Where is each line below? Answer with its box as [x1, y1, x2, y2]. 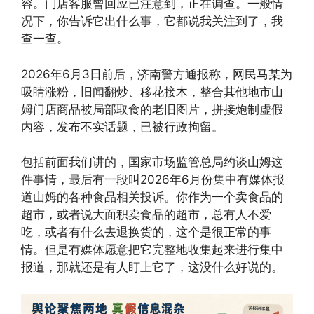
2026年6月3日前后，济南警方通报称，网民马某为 [21, 67, 292, 81]
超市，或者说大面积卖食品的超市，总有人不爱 [21, 207, 271, 222]
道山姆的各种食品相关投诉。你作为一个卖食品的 [21, 190, 283, 205]
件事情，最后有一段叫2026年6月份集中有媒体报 [21, 172, 285, 187]
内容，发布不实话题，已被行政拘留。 [21, 119, 224, 134]
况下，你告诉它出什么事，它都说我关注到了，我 [21, 14, 283, 29]
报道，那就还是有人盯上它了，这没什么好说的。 [21, 260, 283, 275]
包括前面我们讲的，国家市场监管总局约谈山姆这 [21, 155, 283, 170]
